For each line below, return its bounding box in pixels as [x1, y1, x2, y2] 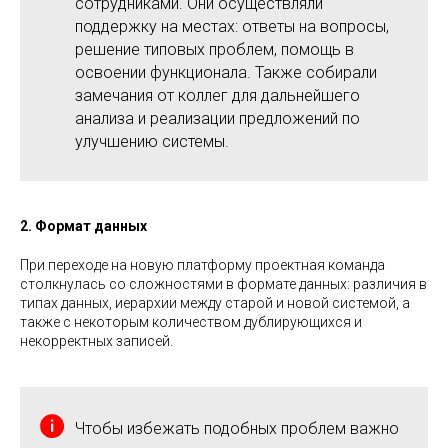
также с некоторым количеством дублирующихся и [20, 313, 362, 330]
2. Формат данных [20, 217, 147, 234]
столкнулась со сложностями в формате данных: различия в [20, 275, 427, 292]
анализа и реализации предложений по [75, 108, 360, 128]
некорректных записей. [20, 332, 173, 349]
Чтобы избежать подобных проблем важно [75, 418, 399, 438]
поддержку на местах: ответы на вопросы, [75, 16, 389, 36]
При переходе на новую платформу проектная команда [20, 256, 385, 273]
